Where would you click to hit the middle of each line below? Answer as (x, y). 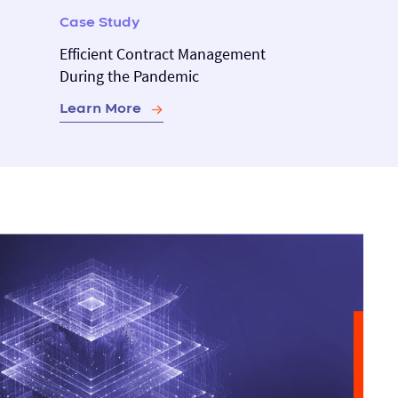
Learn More (100, 108)
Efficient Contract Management (162, 53)
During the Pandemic (129, 76)
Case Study (99, 22)
